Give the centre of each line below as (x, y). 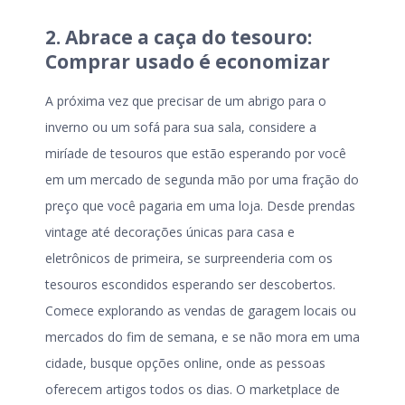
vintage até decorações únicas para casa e (170, 231)
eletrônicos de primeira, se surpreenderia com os (189, 258)
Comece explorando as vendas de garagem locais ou (201, 310)
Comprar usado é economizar (190, 62)
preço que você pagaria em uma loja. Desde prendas (200, 205)
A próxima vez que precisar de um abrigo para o (186, 100)
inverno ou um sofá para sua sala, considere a (181, 127)
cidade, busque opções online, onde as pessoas (185, 363)
